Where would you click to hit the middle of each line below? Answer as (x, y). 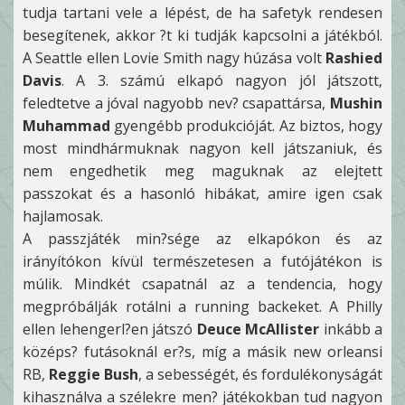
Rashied (354, 58)
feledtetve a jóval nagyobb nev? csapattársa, (176, 103)
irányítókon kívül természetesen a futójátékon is (202, 261)
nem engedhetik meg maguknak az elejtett (202, 171)
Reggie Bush (94, 374)
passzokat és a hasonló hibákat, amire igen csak (202, 193)
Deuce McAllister (258, 329)
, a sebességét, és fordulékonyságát (260, 374)
